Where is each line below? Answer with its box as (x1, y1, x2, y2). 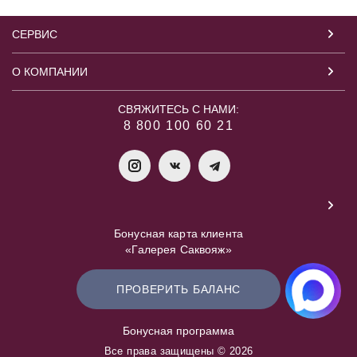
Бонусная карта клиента (113, 227, 244, 240)
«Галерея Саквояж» (125, 243, 232, 256)
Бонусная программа (123, 324, 234, 337)
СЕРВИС (12, 28, 57, 41)
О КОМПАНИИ (12, 65, 88, 78)
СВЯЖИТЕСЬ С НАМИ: (118, 103, 239, 116)
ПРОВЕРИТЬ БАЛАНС (116, 283, 241, 296)
